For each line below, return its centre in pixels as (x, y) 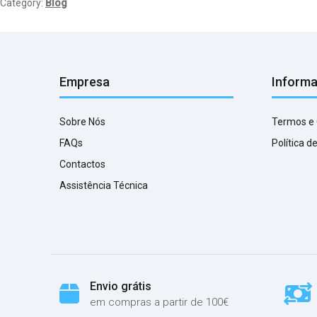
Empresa (85, 81)
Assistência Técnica (104, 185)
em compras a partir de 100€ (159, 302)
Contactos (82, 164)
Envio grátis (121, 286)
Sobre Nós (82, 121)
